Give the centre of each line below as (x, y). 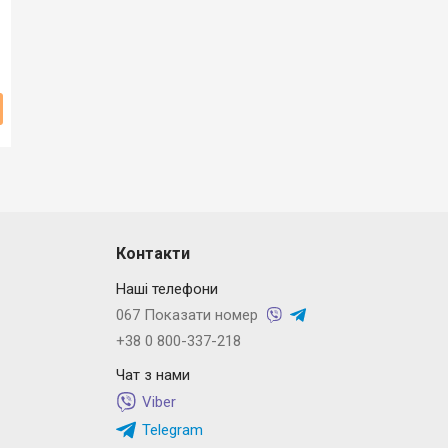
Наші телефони (166, 288)
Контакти (152, 253)
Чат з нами (152, 374)
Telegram (172, 429)
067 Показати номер (186, 314)
